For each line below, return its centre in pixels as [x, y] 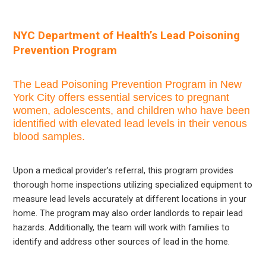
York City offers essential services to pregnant [121, 97]
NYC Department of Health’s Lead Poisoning [127, 35]
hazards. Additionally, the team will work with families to [122, 227]
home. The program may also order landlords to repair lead [128, 213]
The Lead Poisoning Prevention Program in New [128, 84]
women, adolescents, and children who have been [132, 110]
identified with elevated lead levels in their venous [130, 123]
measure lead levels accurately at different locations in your [130, 199]
